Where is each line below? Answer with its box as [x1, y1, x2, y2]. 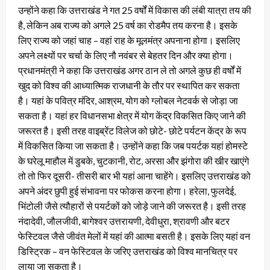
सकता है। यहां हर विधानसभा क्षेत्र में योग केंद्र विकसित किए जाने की [18, 110, 246, 122]
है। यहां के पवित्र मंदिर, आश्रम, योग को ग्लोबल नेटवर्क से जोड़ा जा [18, 95, 238, 107]
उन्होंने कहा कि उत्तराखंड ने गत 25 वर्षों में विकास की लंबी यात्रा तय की [18, 4, 251, 16]
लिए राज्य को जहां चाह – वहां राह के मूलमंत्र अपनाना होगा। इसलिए [18, 34, 240, 46]
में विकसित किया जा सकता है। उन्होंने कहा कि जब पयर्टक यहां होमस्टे [18, 140, 248, 152]
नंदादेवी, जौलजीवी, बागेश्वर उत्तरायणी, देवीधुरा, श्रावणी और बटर [18, 215, 230, 227]
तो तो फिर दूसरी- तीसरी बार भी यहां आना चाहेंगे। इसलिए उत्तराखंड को [18, 170, 251, 182]
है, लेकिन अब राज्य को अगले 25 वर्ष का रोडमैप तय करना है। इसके [18, 19, 237, 31]
